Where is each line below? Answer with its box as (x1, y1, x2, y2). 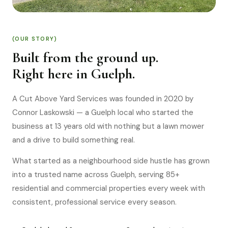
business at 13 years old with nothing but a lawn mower (12, 121, 204, 131)
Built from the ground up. (12, 49, 158, 66)
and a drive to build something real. (12, 135, 135, 145)
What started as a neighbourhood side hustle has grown (12, 156, 210, 166)
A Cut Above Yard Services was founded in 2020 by (12, 94, 193, 104)
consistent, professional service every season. (12, 197, 177, 207)
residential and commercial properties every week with (12, 183, 205, 193)
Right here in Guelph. (12, 65, 135, 82)
